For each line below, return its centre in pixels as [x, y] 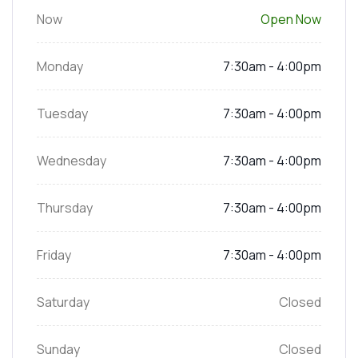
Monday [60, 66]
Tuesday [62, 113]
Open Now [291, 19]
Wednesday [72, 160]
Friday [54, 255]
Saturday [63, 302]
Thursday [65, 207]
